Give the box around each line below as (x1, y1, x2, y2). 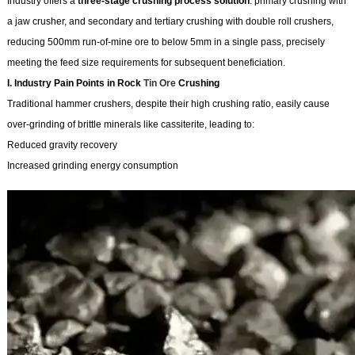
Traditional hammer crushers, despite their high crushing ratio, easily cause (6, 98, 330, 110)
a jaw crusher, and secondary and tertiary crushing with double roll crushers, (6, 16, 334, 28)
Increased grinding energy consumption (6, 160, 178, 172)
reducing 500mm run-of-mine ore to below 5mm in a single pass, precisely (6, 36, 325, 48)
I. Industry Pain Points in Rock (6, 78, 143, 90)
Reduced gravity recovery (6, 139, 117, 151)
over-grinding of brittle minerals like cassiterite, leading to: (6, 119, 254, 131)
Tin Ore (143, 78, 176, 90)
